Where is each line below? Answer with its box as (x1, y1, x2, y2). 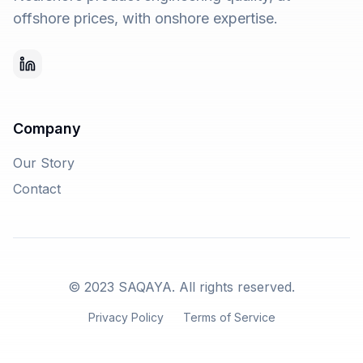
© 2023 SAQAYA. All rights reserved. (68, 279, 295, 295)
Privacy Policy (88, 310, 164, 324)
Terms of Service (182, 310, 275, 324)
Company (13, 120, 81, 137)
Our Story (13, 155, 75, 171)
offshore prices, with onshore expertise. (13, 10, 278, 27)
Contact (13, 181, 61, 197)
